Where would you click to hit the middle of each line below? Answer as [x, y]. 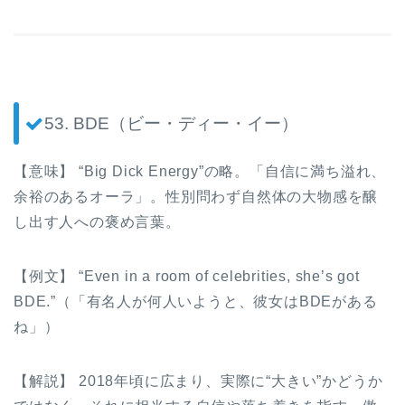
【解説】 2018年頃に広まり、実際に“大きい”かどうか [198, 381]
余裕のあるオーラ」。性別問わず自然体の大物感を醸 [196, 196]
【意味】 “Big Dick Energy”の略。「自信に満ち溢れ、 [200, 171]
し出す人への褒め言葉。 [97, 221]
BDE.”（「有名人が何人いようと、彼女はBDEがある [196, 301]
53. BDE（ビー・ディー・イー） [171, 123]
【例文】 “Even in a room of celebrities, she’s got [187, 276]
